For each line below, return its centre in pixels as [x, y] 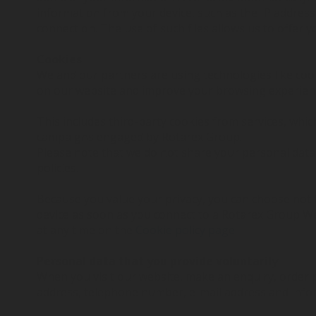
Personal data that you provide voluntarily [157, 261]
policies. [57, 168]
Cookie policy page [185, 230]
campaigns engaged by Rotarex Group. [139, 137]
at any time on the [86, 230]
